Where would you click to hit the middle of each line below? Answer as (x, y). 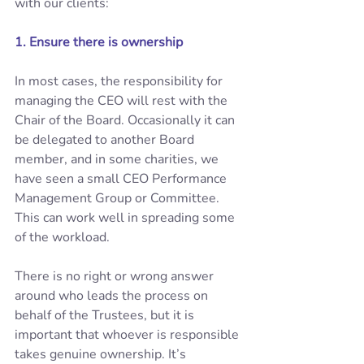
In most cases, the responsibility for (120, 81)
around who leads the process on (113, 296)
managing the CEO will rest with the (123, 101)
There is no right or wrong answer (116, 276)
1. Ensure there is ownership (100, 42)
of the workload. (64, 237)
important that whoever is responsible (128, 335)
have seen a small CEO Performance (122, 179)
